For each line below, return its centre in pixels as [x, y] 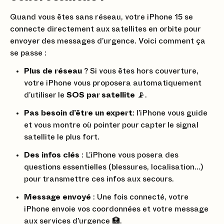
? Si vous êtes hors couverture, [140, 71]
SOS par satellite [101, 95]
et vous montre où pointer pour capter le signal [111, 125]
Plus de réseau [53, 71]
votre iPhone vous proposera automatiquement [113, 83]
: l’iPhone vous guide [170, 113]
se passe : [28, 53]
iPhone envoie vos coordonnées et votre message [116, 209]
